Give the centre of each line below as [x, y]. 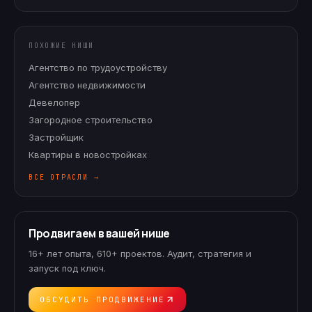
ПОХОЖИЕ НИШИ [61, 46]
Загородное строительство [91, 120]
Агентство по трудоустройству [98, 68]
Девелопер [54, 102]
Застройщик [56, 137]
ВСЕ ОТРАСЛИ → [64, 177]
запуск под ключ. [67, 268]
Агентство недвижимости [87, 85]
